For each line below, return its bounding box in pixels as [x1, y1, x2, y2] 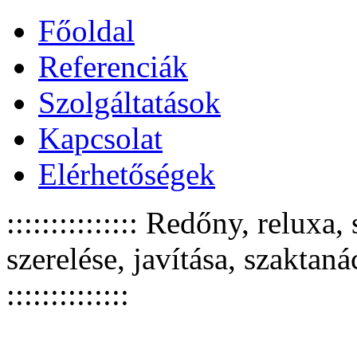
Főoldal [38, 14, 135, 48]
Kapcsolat [38, 121, 163, 155]
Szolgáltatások [38, 85, 221, 120]
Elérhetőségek [38, 157, 215, 191]
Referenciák [38, 49, 188, 84]
